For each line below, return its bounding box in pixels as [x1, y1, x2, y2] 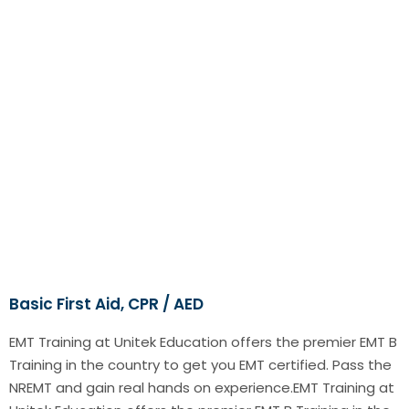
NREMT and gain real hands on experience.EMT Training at [9, 378, 394, 398]
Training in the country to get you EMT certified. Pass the [9, 355, 392, 375]
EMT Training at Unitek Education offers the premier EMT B [9, 332, 397, 352]
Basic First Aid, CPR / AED [9, 293, 204, 316]
